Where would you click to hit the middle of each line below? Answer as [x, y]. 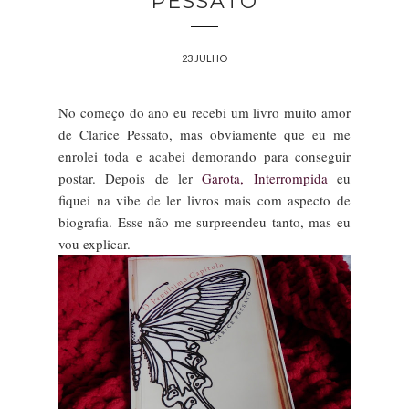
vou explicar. [94, 243]
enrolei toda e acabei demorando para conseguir [204, 156]
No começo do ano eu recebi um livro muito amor [204, 112]
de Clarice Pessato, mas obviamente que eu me [204, 134]
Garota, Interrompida [265, 178]
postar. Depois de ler [131, 178]
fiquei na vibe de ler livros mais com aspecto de [204, 199]
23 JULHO [204, 58]
